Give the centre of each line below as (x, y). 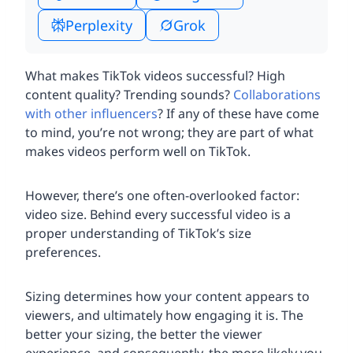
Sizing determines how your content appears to (167, 297)
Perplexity (99, 25)
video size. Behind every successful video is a (158, 215)
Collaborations (277, 95)
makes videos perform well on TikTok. (138, 152)
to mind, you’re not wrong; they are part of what (169, 133)
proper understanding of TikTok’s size (138, 234)
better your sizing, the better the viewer (144, 334)
